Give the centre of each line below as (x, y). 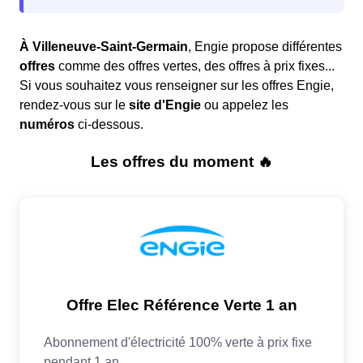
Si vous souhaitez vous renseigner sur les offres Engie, (177, 86)
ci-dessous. (109, 125)
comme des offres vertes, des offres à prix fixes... (195, 66)
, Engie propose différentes (265, 47)
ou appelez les (245, 105)
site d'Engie (165, 105)
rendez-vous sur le (74, 105)
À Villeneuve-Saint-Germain (104, 47)
